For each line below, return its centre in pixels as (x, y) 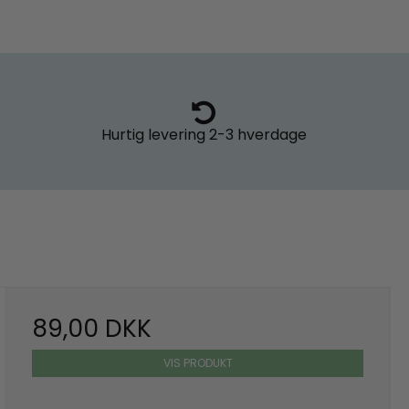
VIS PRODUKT (198, 363)
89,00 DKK (92, 329)
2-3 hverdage (256, 135)
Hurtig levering (153, 135)
